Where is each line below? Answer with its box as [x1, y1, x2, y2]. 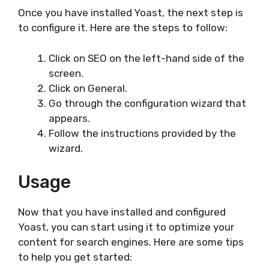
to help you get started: [18, 251, 132, 264]
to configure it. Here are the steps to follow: [18, 22, 228, 34]
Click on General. [49, 82, 127, 94]
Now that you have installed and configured [18, 206, 226, 219]
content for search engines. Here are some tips [18, 236, 244, 249]
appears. [49, 112, 90, 124]
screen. [49, 67, 83, 79]
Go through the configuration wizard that [49, 97, 246, 109]
